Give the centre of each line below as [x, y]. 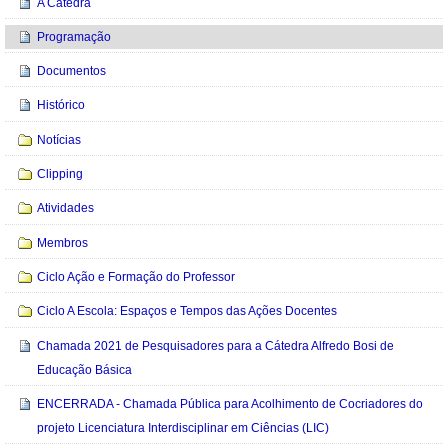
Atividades [66, 208]
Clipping [60, 174]
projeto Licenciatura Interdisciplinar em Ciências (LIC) [183, 427]
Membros [63, 242]
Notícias [59, 139]
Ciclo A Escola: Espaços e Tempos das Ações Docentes [187, 311]
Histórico [61, 105]
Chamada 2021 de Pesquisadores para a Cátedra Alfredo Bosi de [216, 345]
